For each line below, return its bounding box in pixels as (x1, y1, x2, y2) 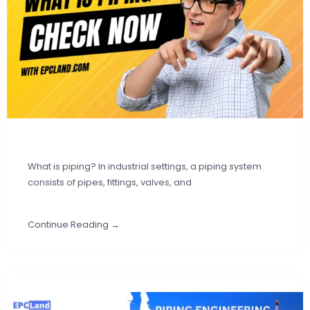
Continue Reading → (28, 217, 120, 231)
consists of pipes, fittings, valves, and (28, 175, 192, 189)
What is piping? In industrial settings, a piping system (28, 159, 262, 173)
